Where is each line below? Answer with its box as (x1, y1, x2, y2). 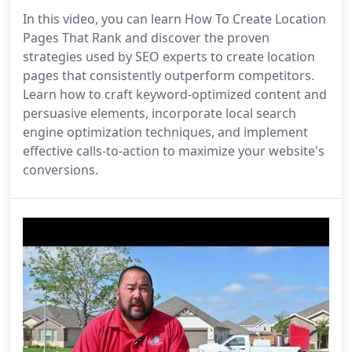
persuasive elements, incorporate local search (23, 104, 296, 122)
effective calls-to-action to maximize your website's (23, 141, 324, 159)
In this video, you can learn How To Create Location (23, 9, 326, 27)
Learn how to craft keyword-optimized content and (23, 85, 327, 103)
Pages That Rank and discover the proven (23, 28, 269, 46)
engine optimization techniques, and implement (23, 123, 308, 141)
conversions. (23, 160, 98, 178)
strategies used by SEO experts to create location (23, 47, 315, 65)
